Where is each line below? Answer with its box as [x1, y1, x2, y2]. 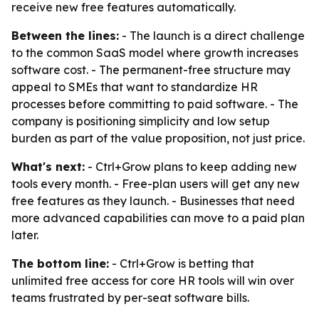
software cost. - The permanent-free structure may [11, 63, 291, 77]
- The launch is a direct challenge [119, 28, 305, 43]
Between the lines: [11, 28, 119, 43]
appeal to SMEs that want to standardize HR [11, 80, 258, 94]
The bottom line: [11, 256, 109, 271]
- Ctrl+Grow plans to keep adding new [85, 159, 297, 174]
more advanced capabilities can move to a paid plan [11, 211, 305, 225]
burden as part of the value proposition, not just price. [11, 131, 305, 145]
